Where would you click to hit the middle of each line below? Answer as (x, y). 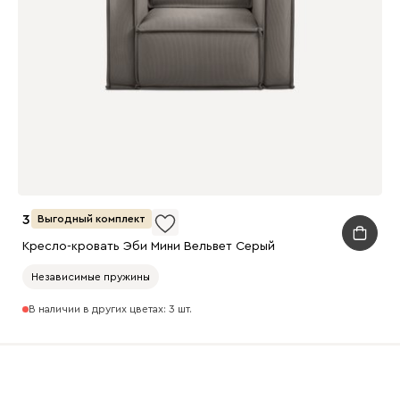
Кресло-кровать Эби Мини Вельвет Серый (148, 246)
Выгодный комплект (91, 218)
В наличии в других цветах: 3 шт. (110, 309)
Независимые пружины (90, 277)
